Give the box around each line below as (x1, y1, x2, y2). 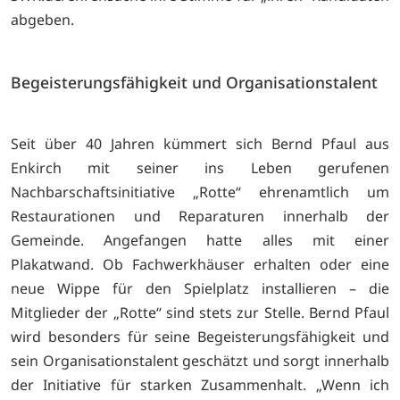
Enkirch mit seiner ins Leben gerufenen (11, 158, 389, 179)
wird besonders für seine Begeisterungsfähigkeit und (11, 327, 389, 347)
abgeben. (11, 10, 78, 30)
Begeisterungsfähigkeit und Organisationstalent (11, 71, 378, 93)
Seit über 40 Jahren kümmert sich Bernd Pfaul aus (11, 134, 389, 154)
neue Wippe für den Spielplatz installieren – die (11, 279, 389, 299)
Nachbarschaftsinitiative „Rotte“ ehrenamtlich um (11, 182, 389, 203)
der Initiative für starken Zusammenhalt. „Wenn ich (11, 375, 389, 396)
